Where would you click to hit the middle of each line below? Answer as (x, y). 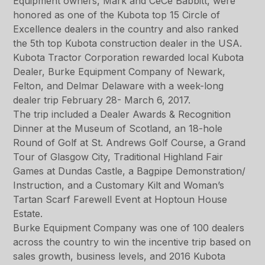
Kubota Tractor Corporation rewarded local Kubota (129, 57)
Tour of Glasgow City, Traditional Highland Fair (118, 156)
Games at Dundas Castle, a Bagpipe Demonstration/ (130, 171)
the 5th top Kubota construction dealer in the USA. (128, 43)
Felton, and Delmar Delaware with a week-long (119, 85)
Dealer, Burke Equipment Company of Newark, (119, 71)
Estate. (28, 213)
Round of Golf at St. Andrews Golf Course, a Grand (130, 142)
